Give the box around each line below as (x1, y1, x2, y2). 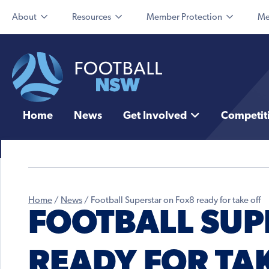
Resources (72, 13, 111, 22)
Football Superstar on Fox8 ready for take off (91, 196, 261, 206)
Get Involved (122, 110, 187, 122)
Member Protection (147, 13, 222, 22)
